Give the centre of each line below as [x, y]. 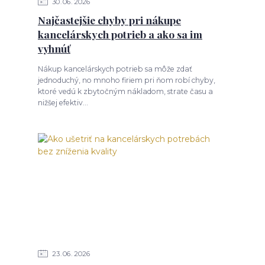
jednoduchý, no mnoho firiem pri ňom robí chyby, [126, 80]
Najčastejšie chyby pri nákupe [109, 20]
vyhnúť [54, 48]
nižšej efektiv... [63, 102]
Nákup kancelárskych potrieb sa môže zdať [115, 69]
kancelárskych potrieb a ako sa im [120, 34]
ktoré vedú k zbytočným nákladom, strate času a [125, 91]
